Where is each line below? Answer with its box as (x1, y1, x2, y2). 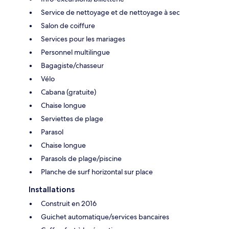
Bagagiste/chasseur (41, 60, 104, 70)
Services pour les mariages (41, 34, 125, 43)
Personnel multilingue (41, 47, 110, 57)
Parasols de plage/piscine (41, 153, 122, 163)
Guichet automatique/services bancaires (41, 212, 169, 221)
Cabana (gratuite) (41, 87, 96, 97)
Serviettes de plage (41, 113, 103, 123)
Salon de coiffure (41, 20, 95, 30)
